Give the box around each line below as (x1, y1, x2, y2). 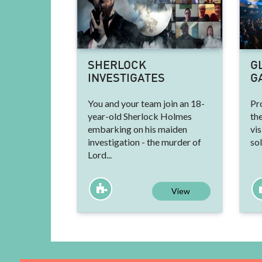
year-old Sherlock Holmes (88, 110, 192, 122)
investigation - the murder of (88, 136, 201, 147)
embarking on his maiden (88, 123, 187, 135)
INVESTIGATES (88, 73, 165, 85)
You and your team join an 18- (88, 97, 205, 109)
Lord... (88, 149, 112, 160)
